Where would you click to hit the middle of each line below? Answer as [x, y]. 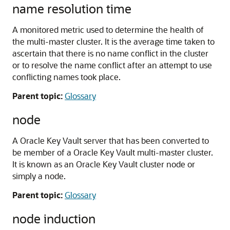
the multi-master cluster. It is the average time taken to [113, 41]
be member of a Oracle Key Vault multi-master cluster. [113, 152]
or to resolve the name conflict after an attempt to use [112, 65]
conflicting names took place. [66, 77]
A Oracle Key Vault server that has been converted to [111, 140]
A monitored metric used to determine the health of [108, 30]
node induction [54, 218]
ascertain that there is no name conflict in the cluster [110, 53]
